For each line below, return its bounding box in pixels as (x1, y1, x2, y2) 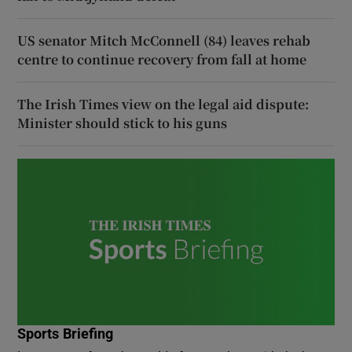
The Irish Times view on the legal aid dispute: (17, 94, 310, 113)
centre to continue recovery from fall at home (17, 49, 307, 68)
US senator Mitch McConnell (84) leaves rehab (17, 31, 311, 49)
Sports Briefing (17, 326, 114, 341)
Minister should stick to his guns (17, 113, 228, 132)
